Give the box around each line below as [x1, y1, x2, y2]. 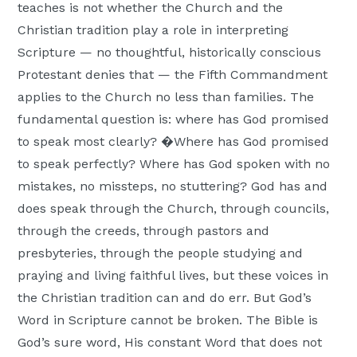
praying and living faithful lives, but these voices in [18, 268, 329, 284]
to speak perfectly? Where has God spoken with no [18, 156, 331, 172]
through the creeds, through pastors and [18, 223, 270, 239]
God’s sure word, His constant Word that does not [18, 335, 323, 351]
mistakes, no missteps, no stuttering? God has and [18, 178, 328, 194]
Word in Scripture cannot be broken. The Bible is [18, 312, 319, 328]
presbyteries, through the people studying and [18, 245, 304, 261]
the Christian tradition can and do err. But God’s [18, 290, 312, 306]
